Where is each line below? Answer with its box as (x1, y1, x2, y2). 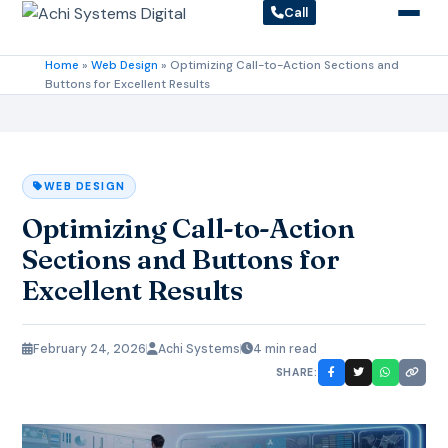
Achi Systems (158, 340, 241, 357)
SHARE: (275, 365, 318, 379)
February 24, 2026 (33, 340, 147, 357)
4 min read (253, 340, 318, 357)
